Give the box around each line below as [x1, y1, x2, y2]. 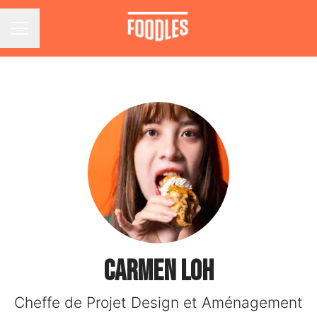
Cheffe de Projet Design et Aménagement [14, 294, 303, 311]
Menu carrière [11, 28, 84, 43]
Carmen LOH [103, 255, 214, 289]
